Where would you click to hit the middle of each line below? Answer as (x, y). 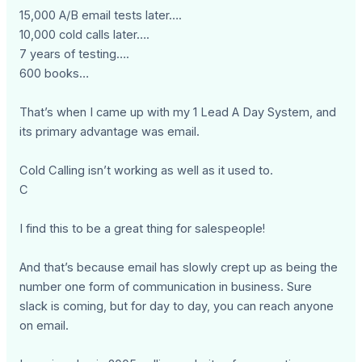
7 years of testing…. (75, 55)
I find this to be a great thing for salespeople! (143, 229)
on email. (44, 326)
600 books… (55, 74)
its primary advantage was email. (110, 132)
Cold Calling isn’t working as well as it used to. (147, 171)
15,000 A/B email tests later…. (101, 16)
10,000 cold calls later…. (85, 35)
